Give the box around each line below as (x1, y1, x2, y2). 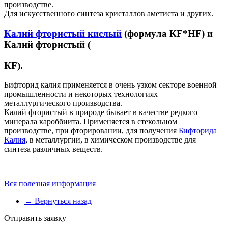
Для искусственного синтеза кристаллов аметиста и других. (4, 9, 213, 18)
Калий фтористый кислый (4, 27, 122, 39)
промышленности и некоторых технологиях (4, 90, 158, 99)
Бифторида (179, 126, 217, 135)
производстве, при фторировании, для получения (4, 126, 179, 135)
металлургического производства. (4, 99, 122, 108)
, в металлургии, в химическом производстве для (25, 135, 196, 145)
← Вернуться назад (24, 196, 92, 206)
